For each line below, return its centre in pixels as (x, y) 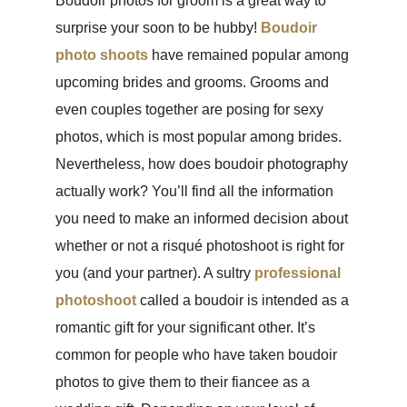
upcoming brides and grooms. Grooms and (193, 82)
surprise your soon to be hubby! (159, 27)
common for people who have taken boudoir (197, 354)
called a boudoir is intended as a (245, 300)
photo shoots (102, 55)
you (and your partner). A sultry (155, 273)
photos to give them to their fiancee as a (183, 382)
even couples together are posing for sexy (190, 109)
